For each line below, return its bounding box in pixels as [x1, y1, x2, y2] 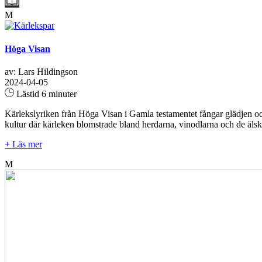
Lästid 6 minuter [14, 88, 77, 99]
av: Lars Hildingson [5, 66, 78, 77]
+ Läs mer [5, 139, 42, 149]
